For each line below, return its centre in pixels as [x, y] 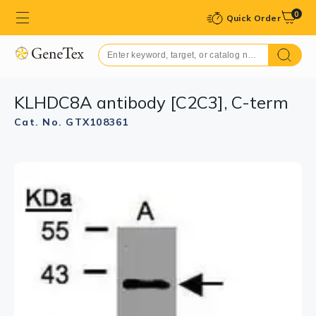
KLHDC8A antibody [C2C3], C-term [151, 102]
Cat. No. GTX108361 [72, 122]
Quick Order [253, 18]
